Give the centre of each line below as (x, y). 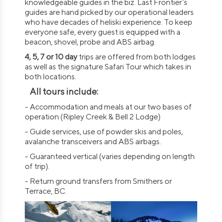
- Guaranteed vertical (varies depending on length (110, 156)
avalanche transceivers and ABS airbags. (93, 141)
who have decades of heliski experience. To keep (109, 22)
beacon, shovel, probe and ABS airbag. (90, 42)
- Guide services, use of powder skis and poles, (104, 132)
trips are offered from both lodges (137, 57)
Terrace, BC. (46, 191)
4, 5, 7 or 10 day (51, 57)
